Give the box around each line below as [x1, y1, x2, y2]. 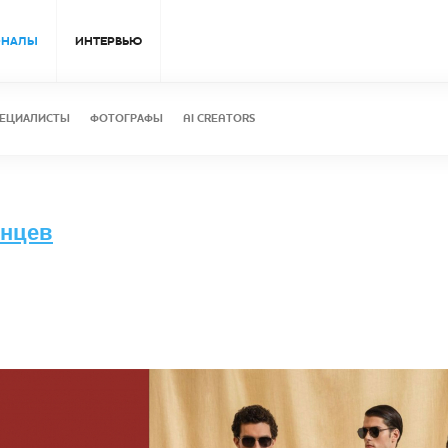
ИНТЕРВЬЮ [75, 33, 142, 49]
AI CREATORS [183, 111, 255, 126]
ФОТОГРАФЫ [90, 111, 163, 126]
